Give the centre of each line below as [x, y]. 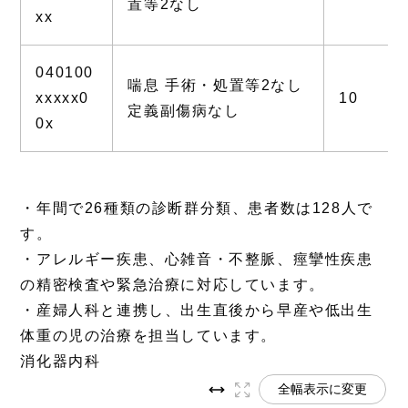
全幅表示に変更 [322, 388]
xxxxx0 [62, 97]
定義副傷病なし [184, 110]
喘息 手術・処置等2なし [215, 85]
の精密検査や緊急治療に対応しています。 [173, 284]
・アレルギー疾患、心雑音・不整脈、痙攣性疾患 [197, 259]
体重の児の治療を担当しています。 [148, 335]
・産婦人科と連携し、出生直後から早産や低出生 [197, 310]
